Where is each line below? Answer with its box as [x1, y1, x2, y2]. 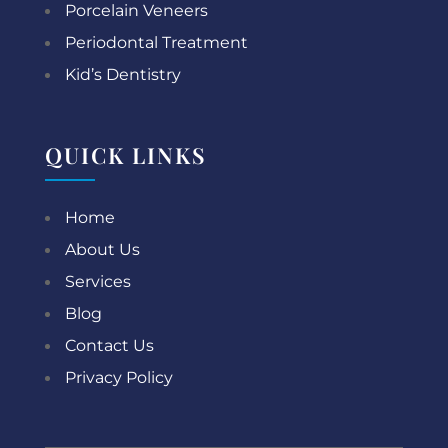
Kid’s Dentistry [64, 64, 181, 84]
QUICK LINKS [44, 139, 207, 170]
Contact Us [64, 335, 154, 355]
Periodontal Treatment [64, 32, 248, 52]
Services [64, 271, 131, 291]
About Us [64, 239, 140, 259]
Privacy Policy [64, 367, 173, 387]
